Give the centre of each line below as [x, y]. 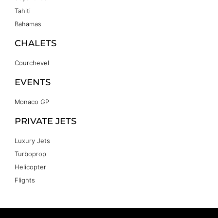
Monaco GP [32, 101]
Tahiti [23, 10]
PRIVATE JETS [45, 121]
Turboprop [30, 154]
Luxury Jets [32, 140]
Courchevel [32, 63]
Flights [25, 180]
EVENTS [33, 82]
